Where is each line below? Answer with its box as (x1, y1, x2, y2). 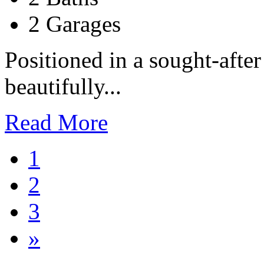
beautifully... (5, 73, 121, 99)
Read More (5, 109, 108, 135)
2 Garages (28, 11, 121, 37)
